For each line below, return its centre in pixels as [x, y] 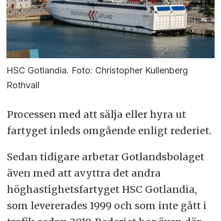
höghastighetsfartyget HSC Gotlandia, [102, 189]
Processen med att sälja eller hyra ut [96, 114]
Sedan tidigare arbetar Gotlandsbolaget [105, 156]
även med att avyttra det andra [84, 173]
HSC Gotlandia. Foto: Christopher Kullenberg [97, 70]
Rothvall [23, 85]
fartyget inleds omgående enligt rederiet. [109, 130]
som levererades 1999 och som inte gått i [107, 205]
